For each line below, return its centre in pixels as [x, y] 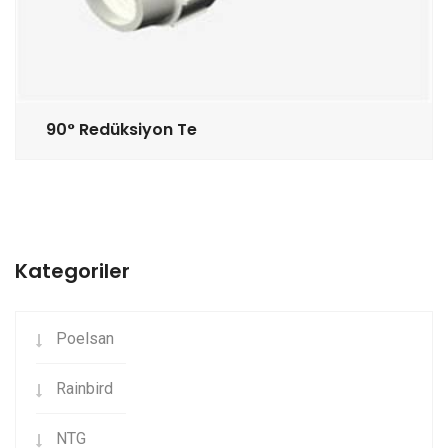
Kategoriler [72, 270]
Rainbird [84, 388]
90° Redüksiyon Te [121, 129]
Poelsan [85, 338]
